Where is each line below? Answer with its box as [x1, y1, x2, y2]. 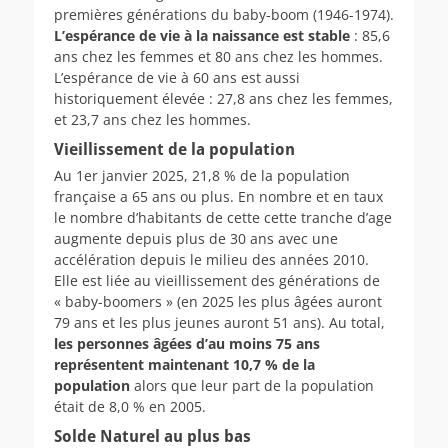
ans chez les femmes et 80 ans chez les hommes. [54, 46, 383, 66]
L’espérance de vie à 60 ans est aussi [54, 67, 300, 87]
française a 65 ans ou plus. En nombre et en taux [54, 186, 383, 206]
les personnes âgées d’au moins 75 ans [54, 333, 320, 353]
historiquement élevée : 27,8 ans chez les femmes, [54, 88, 393, 108]
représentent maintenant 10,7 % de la [54, 354, 315, 374]
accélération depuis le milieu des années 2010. [54, 249, 369, 269]
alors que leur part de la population [130, 375, 374, 395]
